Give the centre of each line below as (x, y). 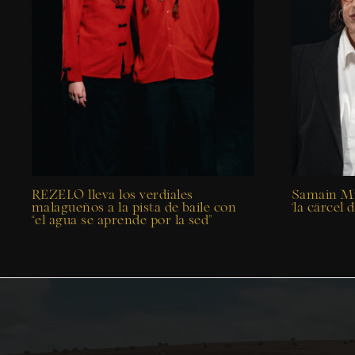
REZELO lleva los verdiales (113, 195)
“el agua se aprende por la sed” (122, 220)
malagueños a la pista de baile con (134, 208)
